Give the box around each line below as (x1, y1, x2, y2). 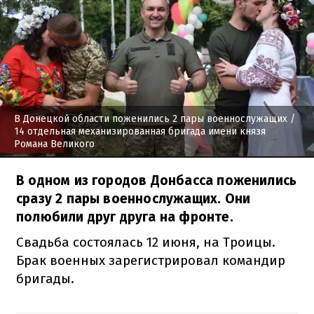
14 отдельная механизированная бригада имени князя (14, 125, 266, 137)
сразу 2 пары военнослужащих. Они (16, 190, 251, 207)
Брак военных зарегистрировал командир (16, 252, 285, 268)
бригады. (16, 270, 74, 287)
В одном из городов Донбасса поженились (16, 172, 297, 189)
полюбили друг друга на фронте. (16, 208, 233, 225)
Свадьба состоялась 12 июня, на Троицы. (16, 233, 275, 250)
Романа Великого (14, 137, 95, 150)
